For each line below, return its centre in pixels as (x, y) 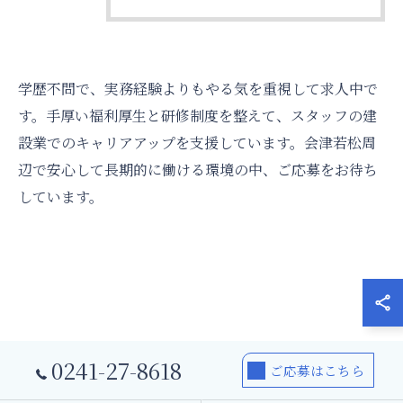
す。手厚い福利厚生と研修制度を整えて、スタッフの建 (197, 116)
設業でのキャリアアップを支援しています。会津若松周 (197, 143)
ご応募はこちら (317, 370)
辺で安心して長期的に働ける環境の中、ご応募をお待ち (198, 170)
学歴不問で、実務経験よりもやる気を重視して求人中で (198, 89)
